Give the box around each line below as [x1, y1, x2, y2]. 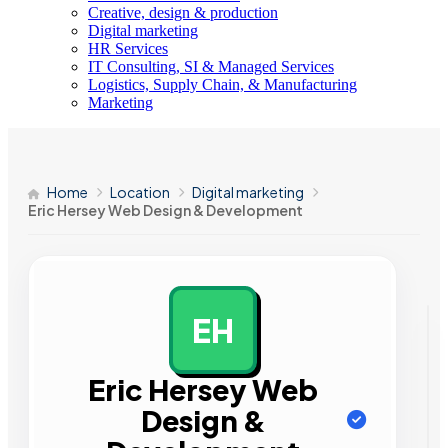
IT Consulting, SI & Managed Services [88, 58, 334, 75]
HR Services [88, 40, 168, 57]
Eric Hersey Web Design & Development [28, 201, 303, 219]
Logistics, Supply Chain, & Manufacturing [88, 76, 357, 93]
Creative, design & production [88, 4, 278, 21]
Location [110, 183, 170, 201]
